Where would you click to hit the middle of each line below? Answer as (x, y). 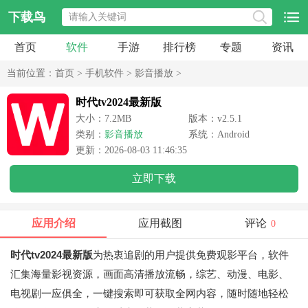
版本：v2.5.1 (215, 119)
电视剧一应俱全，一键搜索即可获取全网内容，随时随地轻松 (150, 293)
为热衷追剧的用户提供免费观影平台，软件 (191, 255)
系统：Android (219, 134)
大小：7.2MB (103, 119)
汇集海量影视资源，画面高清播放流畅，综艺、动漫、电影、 (150, 274)
